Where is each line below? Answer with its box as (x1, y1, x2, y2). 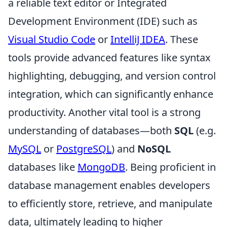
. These (165, 32, 198, 47)
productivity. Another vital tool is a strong (8, 105, 201, 120)
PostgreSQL (56, 142, 111, 156)
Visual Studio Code (8, 32, 95, 47)
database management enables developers (8, 178, 210, 193)
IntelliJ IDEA (110, 32, 165, 47)
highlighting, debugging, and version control (8, 69, 216, 83)
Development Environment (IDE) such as (8, 14, 198, 28)
